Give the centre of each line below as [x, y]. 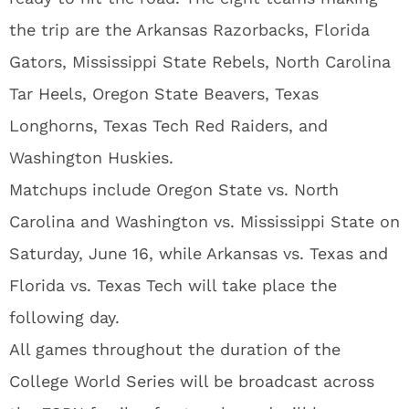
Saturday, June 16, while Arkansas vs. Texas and [199, 253]
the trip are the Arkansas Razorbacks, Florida [189, 30]
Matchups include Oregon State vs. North [174, 189]
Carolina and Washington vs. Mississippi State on [204, 221]
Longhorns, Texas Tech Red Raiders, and [168, 126]
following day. [64, 317]
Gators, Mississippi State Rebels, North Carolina [200, 62]
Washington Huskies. [91, 157]
